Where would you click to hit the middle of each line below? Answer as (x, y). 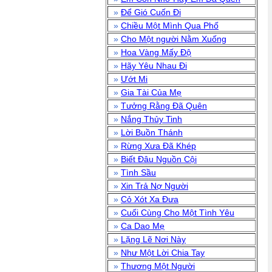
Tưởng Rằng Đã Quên (164, 106)
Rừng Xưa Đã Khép (158, 146)
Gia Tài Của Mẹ (151, 92)
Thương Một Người (158, 266)
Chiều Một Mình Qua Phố (170, 25)
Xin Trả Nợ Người (155, 186)
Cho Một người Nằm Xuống (174, 39)
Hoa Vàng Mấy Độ (156, 52)
